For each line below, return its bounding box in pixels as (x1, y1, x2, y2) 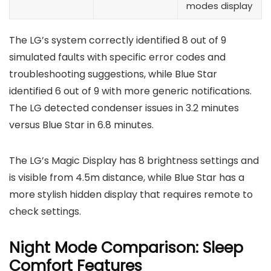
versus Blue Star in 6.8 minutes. (9, 118, 154, 132)
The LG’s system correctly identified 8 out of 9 (9, 33, 226, 48)
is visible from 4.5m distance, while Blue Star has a (9, 171, 244, 185)
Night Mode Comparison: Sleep (9, 237, 243, 259)
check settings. (9, 204, 81, 219)
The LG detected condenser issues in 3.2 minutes (9, 101, 239, 116)
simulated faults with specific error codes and (9, 50, 226, 65)
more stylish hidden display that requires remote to (9, 188, 253, 202)
